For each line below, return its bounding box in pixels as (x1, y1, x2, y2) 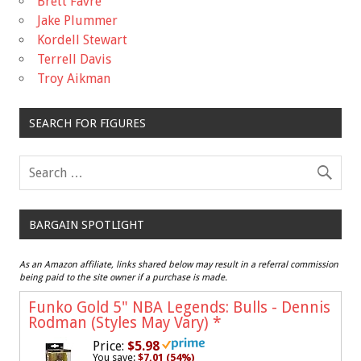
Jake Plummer (37, 13, 118, 29)
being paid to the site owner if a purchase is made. (19, 272, 227, 283)
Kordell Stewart (37, 32, 127, 48)
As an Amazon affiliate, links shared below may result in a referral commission (19, 259, 338, 270)
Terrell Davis (37, 52, 111, 68)
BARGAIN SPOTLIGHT (28, 218, 144, 231)
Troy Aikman (37, 71, 110, 87)
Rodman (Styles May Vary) (28, 313, 213, 332)
